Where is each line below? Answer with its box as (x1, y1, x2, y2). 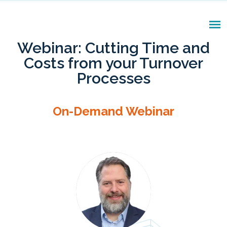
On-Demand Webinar (53, 103, 174, 119)
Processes (77, 69, 150, 87)
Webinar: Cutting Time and (17, 39, 210, 57)
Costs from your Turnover (24, 54, 203, 72)
